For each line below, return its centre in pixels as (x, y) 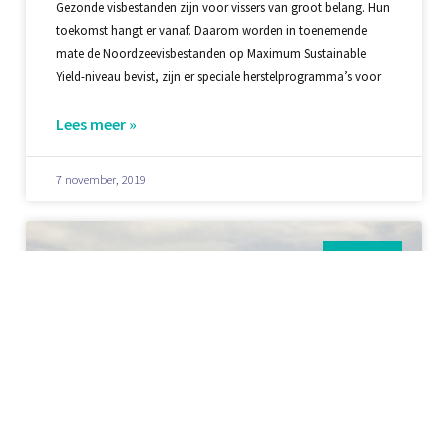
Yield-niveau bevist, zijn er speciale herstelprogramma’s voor (218, 76)
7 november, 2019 (100, 179)
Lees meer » (96, 124)
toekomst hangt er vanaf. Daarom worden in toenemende (211, 30)
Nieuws (363, 258)
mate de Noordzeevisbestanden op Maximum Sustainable (210, 53)
